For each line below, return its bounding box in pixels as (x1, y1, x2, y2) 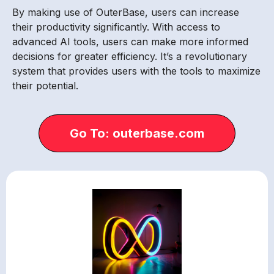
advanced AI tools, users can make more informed (12, 35, 248, 48)
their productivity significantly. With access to (12, 21, 220, 34)
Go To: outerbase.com (70, 125, 204, 141)
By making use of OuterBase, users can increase (12, 6, 239, 19)
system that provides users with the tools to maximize (12, 65, 261, 78)
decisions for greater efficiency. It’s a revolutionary (12, 50, 247, 63)
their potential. (12, 80, 78, 92)
